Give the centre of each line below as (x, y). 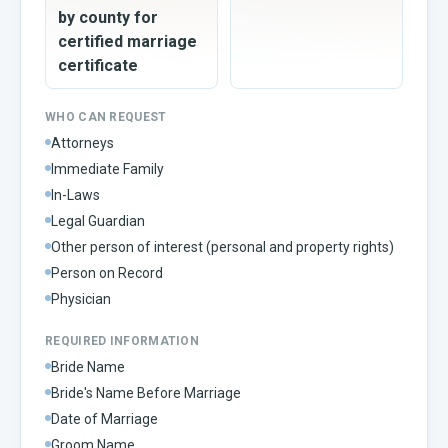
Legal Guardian (98, 220)
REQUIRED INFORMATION (122, 340)
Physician (81, 298)
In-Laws (75, 194)
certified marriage (127, 41)
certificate (98, 65)
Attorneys (82, 142)
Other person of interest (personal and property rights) (222, 246)
